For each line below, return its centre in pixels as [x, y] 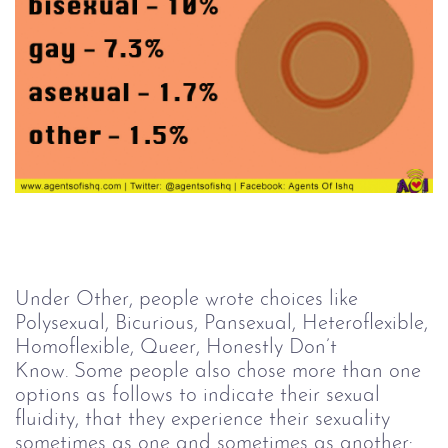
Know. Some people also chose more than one [218, 371]
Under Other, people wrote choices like [186, 299]
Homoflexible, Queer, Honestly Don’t [176, 347]
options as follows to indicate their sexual [197, 395]
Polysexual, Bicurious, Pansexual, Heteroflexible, [221, 323]
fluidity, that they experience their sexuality [202, 419]
